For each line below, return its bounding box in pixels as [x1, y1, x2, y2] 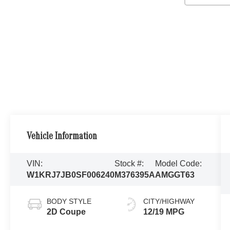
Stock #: [114, 159, 144, 168]
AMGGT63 [155, 170, 195, 179]
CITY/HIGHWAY [143, 197, 195, 205]
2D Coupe [47, 207, 86, 216]
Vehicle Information [27, 131, 98, 142]
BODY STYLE [47, 197, 92, 205]
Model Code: [155, 159, 202, 168]
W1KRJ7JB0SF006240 [27, 170, 115, 179]
